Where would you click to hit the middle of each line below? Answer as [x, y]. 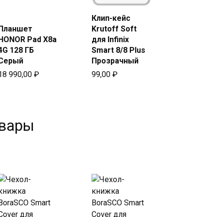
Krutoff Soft [114, 29]
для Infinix [110, 39]
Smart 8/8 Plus [118, 50]
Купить [127, 28]
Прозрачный [115, 61]
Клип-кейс [111, 18]
